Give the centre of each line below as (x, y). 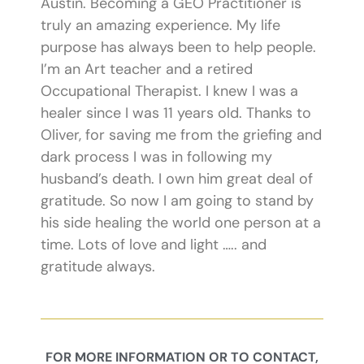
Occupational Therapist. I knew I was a (169, 91)
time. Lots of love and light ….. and (154, 245)
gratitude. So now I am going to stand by (177, 201)
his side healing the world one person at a (181, 223)
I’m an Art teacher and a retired (147, 69)
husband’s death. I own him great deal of (177, 179)
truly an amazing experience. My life (160, 26)
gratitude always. (98, 267)
